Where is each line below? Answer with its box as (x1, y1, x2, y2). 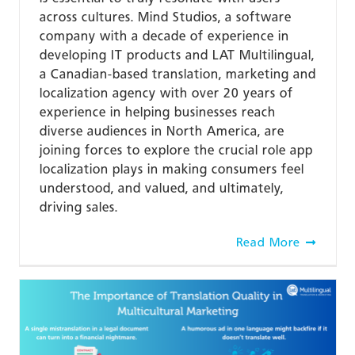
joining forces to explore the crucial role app (39, 142, 313, 158)
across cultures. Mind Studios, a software (39, 9, 292, 25)
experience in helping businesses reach (39, 104, 276, 120)
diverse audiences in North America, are (39, 123, 284, 139)
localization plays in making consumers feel (39, 161, 304, 177)
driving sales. (39, 199, 118, 215)
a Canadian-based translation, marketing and (39, 66, 316, 82)
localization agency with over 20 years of (39, 85, 293, 101)
